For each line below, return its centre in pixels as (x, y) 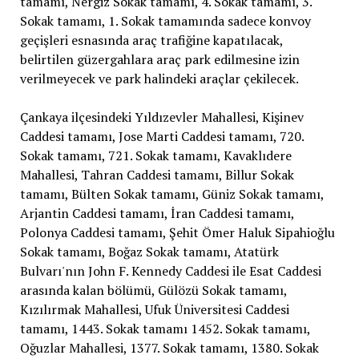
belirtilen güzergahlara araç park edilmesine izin (159, 59)
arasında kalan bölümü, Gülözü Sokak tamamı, (153, 290)
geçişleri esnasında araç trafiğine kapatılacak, (151, 40)
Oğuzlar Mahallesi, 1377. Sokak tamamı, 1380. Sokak (169, 347)
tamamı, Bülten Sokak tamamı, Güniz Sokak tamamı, (171, 194)
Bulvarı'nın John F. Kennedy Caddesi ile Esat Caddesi (170, 270)
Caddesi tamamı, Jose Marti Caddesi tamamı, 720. (161, 136)
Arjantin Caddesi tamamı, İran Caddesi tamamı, (157, 213)
